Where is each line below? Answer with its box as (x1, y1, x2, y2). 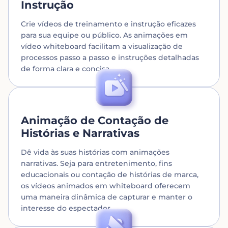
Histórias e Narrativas (21, 126, 139, 139)
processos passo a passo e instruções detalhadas (21, 52, 199, 62)
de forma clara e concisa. (21, 64, 111, 73)
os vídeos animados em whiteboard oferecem (21, 181, 190, 190)
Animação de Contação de (21, 113, 168, 127)
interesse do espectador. (21, 203, 112, 213)
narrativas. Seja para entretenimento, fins (21, 158, 172, 168)
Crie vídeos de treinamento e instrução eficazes (21, 19, 196, 28)
